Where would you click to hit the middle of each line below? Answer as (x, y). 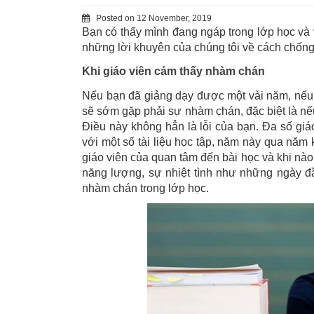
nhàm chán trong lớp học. (145, 188)
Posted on (116, 18)
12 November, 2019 (174, 18)
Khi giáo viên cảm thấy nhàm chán (173, 71)
